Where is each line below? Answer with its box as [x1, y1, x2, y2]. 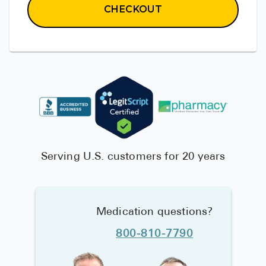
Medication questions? [96, 207, 213, 218]
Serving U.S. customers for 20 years [40, 151, 226, 163]
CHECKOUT [103, 4, 163, 15]
